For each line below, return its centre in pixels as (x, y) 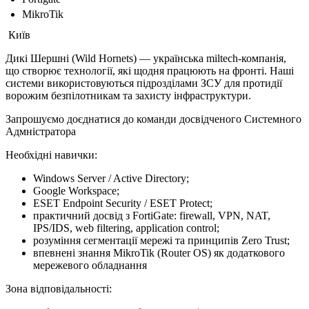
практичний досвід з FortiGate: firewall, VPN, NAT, (152, 215)
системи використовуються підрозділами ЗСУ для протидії (144, 83)
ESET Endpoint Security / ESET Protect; (123, 203)
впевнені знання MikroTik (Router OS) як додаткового (159, 252)
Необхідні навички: (51, 154)
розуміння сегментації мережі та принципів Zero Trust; (161, 240)
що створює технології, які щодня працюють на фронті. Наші (150, 70)
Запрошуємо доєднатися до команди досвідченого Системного (153, 119)
